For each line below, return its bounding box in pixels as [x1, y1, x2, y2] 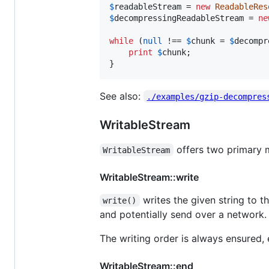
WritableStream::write [100, 171, 199, 183]
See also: [100, 89, 144, 102]
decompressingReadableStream [114, 13, 244, 23]
